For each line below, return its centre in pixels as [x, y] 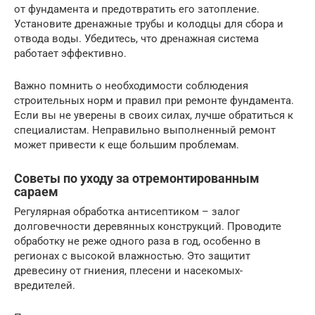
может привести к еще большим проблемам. [127, 145]
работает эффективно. [70, 54]
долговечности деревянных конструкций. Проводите [148, 227]
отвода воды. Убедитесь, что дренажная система [136, 39]
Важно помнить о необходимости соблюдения [131, 86]
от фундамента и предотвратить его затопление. [137, 9]
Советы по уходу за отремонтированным [137, 179]
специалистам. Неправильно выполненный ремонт [145, 130]
